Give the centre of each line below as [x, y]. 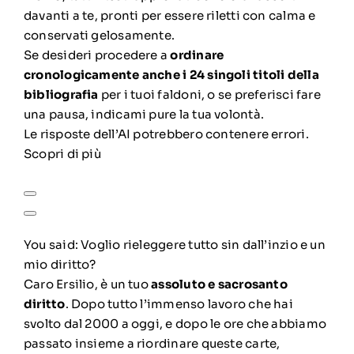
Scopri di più [62, 153]
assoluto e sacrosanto [219, 284]
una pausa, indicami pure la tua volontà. [143, 114]
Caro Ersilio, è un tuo [87, 284]
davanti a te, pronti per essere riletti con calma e [169, 15]
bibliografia [61, 94]
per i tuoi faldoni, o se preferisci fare [209, 94]
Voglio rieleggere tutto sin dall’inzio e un [203, 244]
